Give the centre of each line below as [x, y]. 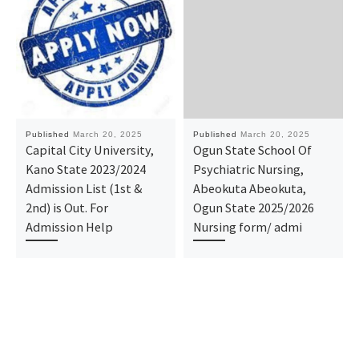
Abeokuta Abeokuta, [249, 188]
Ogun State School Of [252, 149]
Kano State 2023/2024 [85, 169]
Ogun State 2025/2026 [253, 207]
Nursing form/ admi [247, 226]
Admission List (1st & [84, 188]
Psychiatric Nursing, [248, 169]
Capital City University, [89, 149]
